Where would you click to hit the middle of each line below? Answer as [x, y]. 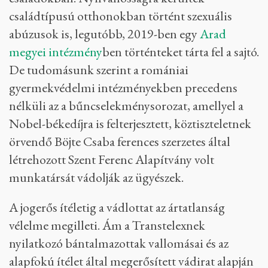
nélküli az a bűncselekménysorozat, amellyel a [126, 106]
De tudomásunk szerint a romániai [99, 70]
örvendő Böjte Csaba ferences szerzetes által [120, 141]
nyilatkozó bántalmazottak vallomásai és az [119, 243]
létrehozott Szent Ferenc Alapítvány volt [112, 159]
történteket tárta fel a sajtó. [191, 52]
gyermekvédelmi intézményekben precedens [123, 88]
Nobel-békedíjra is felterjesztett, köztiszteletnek [130, 124]
